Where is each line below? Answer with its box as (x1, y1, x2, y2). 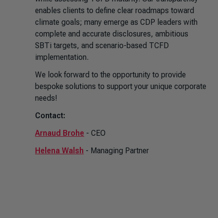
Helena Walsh (35, 146, 84, 155)
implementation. (35, 53, 89, 62)
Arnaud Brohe (35, 128, 84, 138)
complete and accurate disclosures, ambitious (35, 29, 188, 38)
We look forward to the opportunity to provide (35, 70, 186, 79)
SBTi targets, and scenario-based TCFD (35, 41, 169, 50)
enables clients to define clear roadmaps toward (35, 6, 194, 15)
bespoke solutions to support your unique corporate (35, 82, 206, 91)
